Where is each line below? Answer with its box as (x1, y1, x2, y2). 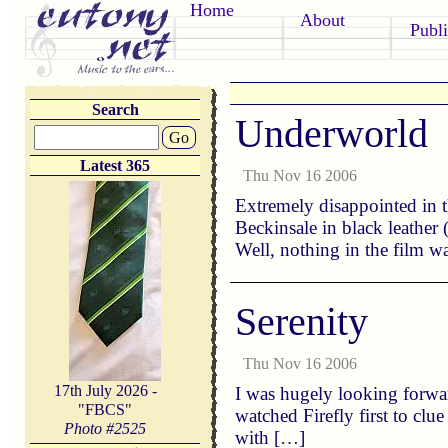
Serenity (235, 299, 369, 344)
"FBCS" (78, 401, 133, 418)
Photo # (64, 420, 115, 437)
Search (91, 101, 139, 118)
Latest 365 (80, 157, 151, 174)
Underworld (235, 111, 429, 156)
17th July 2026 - (53, 382, 157, 399)
